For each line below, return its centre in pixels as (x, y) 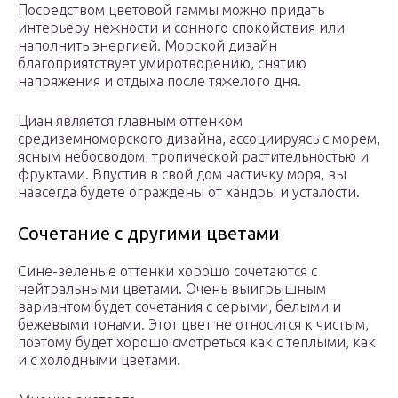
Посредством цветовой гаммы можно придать (171, 10)
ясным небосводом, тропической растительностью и (193, 157)
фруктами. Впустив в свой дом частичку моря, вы (182, 175)
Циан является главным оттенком (130, 121)
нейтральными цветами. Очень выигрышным (172, 289)
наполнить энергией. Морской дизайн (147, 46)
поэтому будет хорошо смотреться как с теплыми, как (197, 342)
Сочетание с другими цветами (149, 234)
